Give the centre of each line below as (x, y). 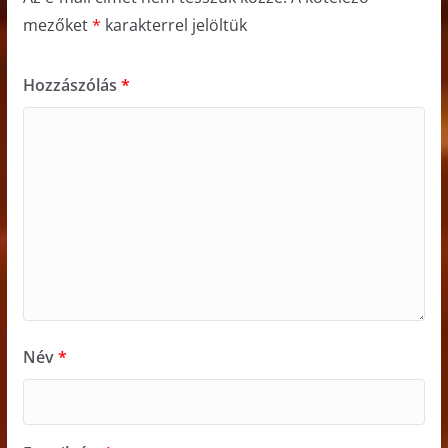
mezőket (57, 25)
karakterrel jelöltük (173, 25)
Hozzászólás (71, 85)
